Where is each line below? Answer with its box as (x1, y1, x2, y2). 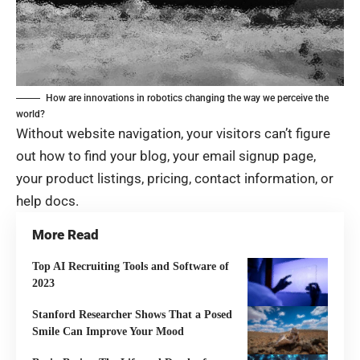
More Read (32, 226, 99, 243)
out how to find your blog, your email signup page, (16, 147, 316, 164)
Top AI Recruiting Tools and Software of (32, 260, 229, 272)
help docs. (16, 192, 79, 209)
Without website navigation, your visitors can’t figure (16, 125, 330, 141)
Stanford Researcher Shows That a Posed (32, 308, 232, 321)
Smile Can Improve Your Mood (32, 325, 184, 337)
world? (16, 108, 45, 120)
